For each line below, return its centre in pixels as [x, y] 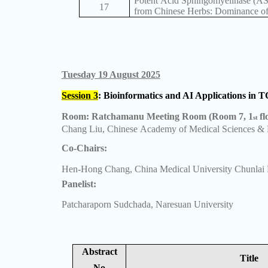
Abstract [99, 252]
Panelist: [79, 184]
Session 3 [80, 95]
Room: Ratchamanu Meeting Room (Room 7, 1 [157, 117]
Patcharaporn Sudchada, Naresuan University [147, 205]
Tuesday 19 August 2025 [111, 75]
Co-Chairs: [84, 148]
